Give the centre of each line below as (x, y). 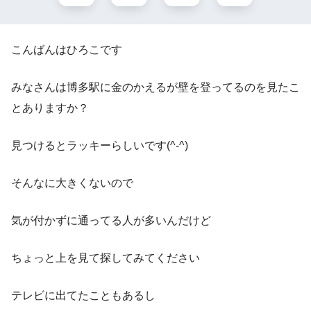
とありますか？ (50, 108)
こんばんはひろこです (67, 49)
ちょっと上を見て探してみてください (106, 258)
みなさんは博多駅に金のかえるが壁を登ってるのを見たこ (155, 87)
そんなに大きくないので (72, 183)
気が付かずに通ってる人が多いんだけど (111, 220)
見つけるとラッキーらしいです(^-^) (100, 145)
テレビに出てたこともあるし (83, 295)
